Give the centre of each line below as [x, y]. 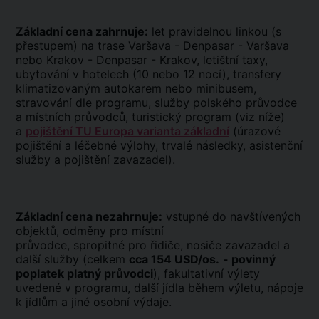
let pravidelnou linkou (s [215, 31]
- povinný [249, 259]
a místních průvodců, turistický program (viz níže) [150, 117]
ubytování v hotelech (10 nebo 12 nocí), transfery [148, 74]
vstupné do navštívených [231, 216]
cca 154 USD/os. [174, 259]
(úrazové [255, 131]
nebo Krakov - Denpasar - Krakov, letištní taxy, [142, 60]
